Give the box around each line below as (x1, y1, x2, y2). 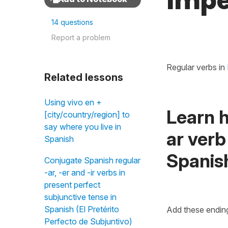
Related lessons (44, 71, 123, 83)
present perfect (44, 180, 100, 190)
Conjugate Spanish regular (44, 155, 140, 165)
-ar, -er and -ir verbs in (44, 167, 125, 178)
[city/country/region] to (44, 109, 130, 120)
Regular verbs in (166, 62, 227, 72)
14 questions (51, 18, 93, 26)
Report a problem (51, 33, 110, 42)
